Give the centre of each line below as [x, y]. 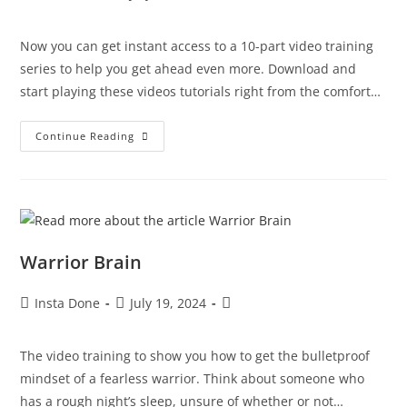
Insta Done [68, 303]
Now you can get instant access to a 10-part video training [197, 46]
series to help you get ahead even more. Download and [189, 69]
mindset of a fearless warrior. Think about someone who [193, 378]
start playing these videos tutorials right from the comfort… [201, 91]
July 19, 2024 [169, 303]
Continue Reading [85, 136]
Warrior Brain [81, 262]
